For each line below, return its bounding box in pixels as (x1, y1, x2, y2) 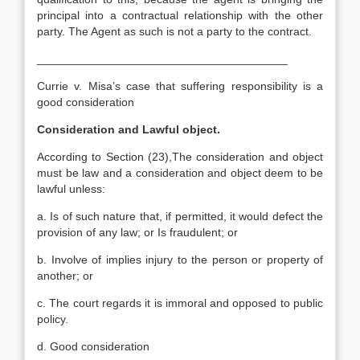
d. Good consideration (37, 340, 149, 353)
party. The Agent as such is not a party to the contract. (37, 25, 312, 38)
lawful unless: (37, 182, 105, 195)
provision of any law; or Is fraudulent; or (37, 226, 238, 239)
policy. (37, 313, 68, 325)
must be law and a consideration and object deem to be (37, 166, 323, 179)
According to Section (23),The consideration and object (37, 150, 323, 163)
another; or (37, 269, 93, 282)
